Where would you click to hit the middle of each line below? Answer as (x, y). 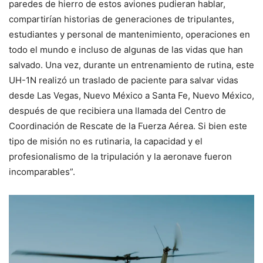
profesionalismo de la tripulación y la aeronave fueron (120, 156)
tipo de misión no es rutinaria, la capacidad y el (106, 141)
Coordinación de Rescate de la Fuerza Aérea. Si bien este (128, 126)
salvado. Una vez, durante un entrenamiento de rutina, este (131, 65)
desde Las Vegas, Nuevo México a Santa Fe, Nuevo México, (131, 95)
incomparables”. (42, 171)
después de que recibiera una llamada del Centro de (117, 110)
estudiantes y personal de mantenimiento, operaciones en (129, 34)
